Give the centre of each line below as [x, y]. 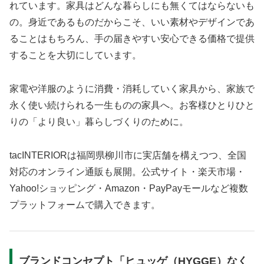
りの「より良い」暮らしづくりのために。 [99, 122]
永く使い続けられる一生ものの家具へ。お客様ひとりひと [132, 105]
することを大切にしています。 [75, 55]
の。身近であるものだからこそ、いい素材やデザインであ [132, 22]
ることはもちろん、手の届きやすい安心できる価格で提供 [132, 39]
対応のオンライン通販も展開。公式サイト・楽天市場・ [127, 171]
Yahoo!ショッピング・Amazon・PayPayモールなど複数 [129, 188]
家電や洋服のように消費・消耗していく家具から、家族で [132, 89]
